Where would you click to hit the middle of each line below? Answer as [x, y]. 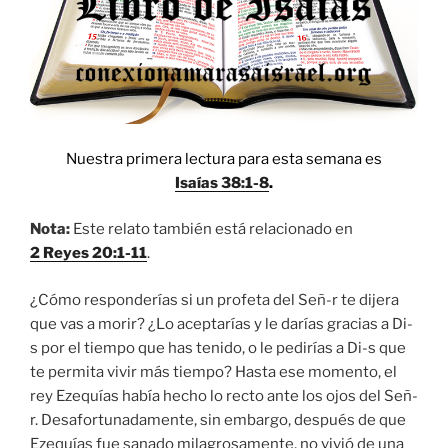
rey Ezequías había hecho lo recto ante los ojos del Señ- [224, 395]
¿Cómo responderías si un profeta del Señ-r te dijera [214, 299]
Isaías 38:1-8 [222, 182]
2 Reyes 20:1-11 [88, 253]
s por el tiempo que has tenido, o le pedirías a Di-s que [218, 347]
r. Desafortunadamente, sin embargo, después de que [218, 419]
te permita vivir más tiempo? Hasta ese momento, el [213, 371]
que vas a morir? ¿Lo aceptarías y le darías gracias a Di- [221, 323]
